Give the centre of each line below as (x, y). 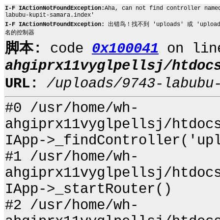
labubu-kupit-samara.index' (50, 15)
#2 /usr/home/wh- (72, 206)
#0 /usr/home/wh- (72, 108)
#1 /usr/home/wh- (72, 157)
